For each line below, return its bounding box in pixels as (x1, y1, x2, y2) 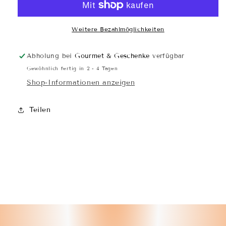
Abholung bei (27, 52, 75, 61)
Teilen (29, 105, 51, 115)
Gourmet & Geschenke (75, 52, 150, 61)
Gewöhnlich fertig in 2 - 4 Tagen (27, 65, 118, 72)
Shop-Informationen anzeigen (27, 78, 135, 87)
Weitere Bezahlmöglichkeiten (72, 25, 164, 33)
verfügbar (149, 52, 185, 61)
